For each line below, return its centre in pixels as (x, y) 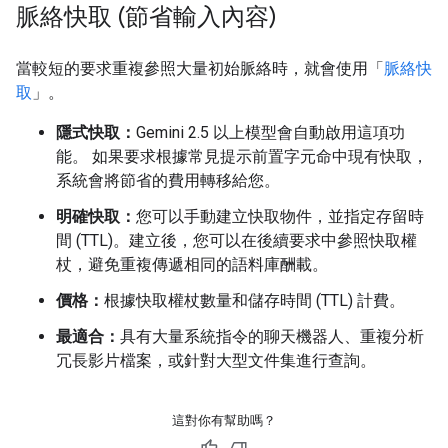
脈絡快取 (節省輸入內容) (146, 17)
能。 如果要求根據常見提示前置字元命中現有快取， (242, 156)
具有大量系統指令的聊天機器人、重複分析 (272, 336)
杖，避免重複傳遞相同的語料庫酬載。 (192, 264)
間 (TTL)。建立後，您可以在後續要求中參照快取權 (236, 240)
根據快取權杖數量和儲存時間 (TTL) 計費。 (254, 300)
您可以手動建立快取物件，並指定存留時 (280, 216)
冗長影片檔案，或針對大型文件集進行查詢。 (216, 360)
